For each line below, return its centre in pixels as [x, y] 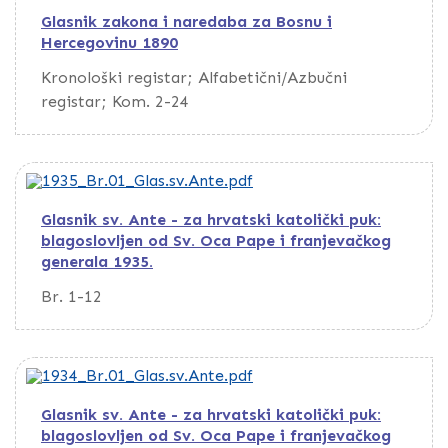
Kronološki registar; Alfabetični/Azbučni [194, 78]
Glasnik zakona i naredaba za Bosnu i [186, 22]
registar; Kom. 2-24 [115, 102]
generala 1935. [97, 262]
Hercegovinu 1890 [109, 43]
